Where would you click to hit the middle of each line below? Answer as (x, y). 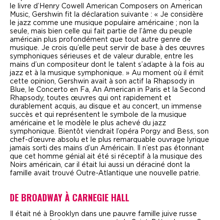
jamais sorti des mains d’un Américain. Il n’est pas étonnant (107, 148)
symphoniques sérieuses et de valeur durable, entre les (102, 56)
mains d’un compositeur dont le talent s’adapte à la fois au (107, 65)
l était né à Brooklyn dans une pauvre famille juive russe (104, 214)
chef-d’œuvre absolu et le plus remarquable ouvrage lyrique (110, 140)
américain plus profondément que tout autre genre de (100, 40)
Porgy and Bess (167, 131)
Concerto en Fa (63, 90)
